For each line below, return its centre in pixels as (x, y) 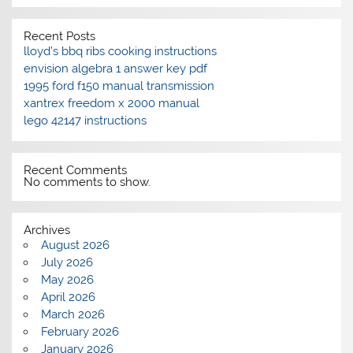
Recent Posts (60, 36)
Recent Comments (76, 171)
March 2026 (72, 315)
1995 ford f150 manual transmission (119, 85)
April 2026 (68, 297)
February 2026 (80, 332)
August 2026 (75, 245)
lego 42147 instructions (85, 120)
